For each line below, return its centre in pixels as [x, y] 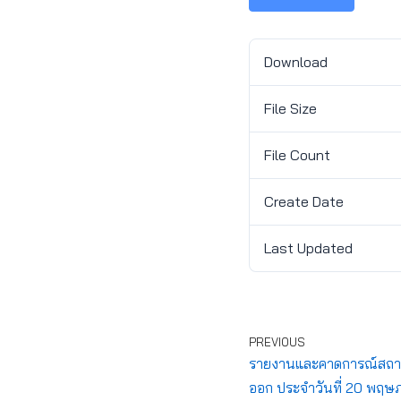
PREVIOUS [277, 342]
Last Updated [308, 248]
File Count [297, 155]
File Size [290, 108]
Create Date [303, 201]
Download [295, 62]
